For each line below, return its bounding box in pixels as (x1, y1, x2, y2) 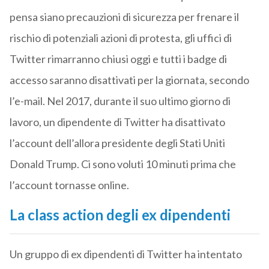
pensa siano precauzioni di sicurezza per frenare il (9, 10, 239, 24)
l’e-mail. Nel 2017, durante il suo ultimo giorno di (9, 94, 231, 108)
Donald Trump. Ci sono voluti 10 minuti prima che (9, 157, 236, 171)
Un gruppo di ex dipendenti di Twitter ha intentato (9, 247, 242, 261)
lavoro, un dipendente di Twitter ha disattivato (9, 115, 225, 129)
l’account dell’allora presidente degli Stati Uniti (9, 136, 225, 150)
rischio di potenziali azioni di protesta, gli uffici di (9, 31, 232, 45)
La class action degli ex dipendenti (9, 206, 231, 224)
